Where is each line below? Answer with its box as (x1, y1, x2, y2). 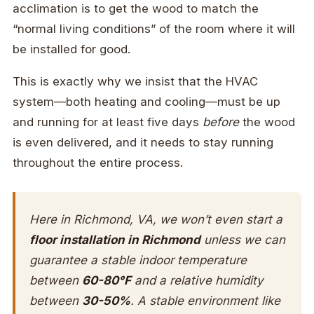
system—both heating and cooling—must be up (13, 95, 280, 109)
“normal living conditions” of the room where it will (13, 22, 295, 36)
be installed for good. (13, 42, 130, 57)
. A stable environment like (130, 294, 280, 308)
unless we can (200, 233, 285, 247)
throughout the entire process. (13, 156, 183, 170)
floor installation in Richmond (29, 233, 200, 247)
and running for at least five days (13, 115, 203, 130)
